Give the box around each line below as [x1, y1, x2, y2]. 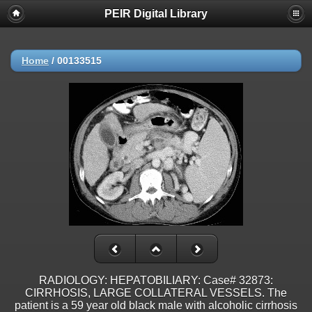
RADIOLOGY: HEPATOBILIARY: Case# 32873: [39, 274, 273, 287]
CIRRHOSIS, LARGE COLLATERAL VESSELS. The [25, 287, 287, 299]
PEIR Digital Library [104, 8, 208, 19]
